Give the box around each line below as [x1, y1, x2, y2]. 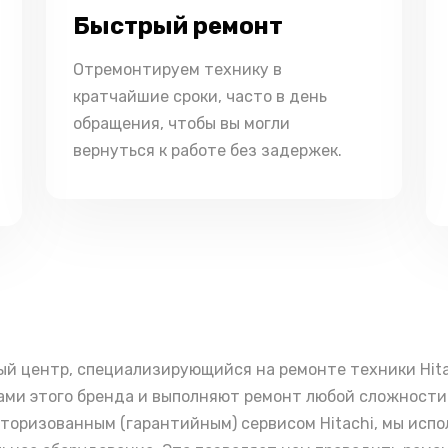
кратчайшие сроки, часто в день [73, 87, 327, 106]
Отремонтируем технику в [73, 60, 282, 79]
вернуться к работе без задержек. [73, 141, 342, 160]
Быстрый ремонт [73, 12, 283, 40]
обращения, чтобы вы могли [73, 114, 290, 133]
